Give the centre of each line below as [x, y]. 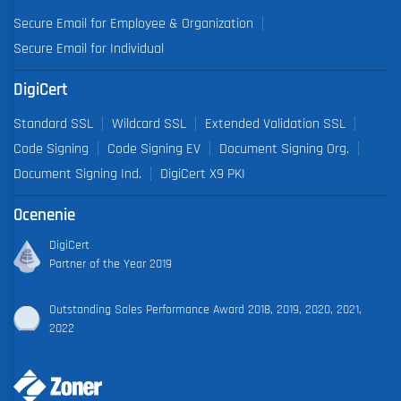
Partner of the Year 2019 [111, 263]
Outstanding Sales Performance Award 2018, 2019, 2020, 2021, [205, 309]
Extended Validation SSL [275, 123]
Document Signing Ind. [77, 173]
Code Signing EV [154, 148]
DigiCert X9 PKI [203, 173]
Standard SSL [53, 123]
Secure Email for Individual [89, 49]
